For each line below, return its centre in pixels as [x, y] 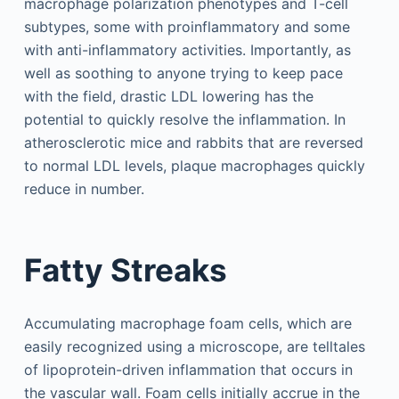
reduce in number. [84, 188]
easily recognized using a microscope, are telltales [194, 346]
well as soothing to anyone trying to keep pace [183, 73]
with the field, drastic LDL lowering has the [168, 96]
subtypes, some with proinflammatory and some [187, 26]
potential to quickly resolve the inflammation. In [184, 119]
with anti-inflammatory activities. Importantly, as [187, 49]
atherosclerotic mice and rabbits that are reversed [193, 142]
